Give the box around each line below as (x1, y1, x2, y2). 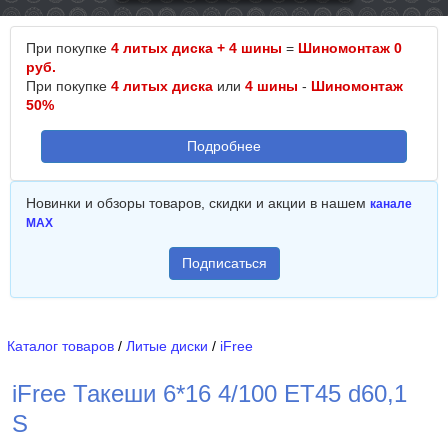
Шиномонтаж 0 (298, 40, 402, 56)
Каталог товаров (7, 338, 114, 354)
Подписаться (181, 255, 267, 271)
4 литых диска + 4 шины (111, 40, 282, 56)
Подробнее (187, 138, 261, 154)
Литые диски (126, 338, 208, 354)
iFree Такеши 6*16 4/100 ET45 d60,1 (12, 380, 407, 407)
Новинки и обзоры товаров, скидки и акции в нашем (26, 195, 370, 211)
